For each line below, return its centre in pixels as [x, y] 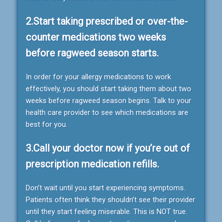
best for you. [47, 124]
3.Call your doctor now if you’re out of [108, 148]
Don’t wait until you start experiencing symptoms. [106, 188]
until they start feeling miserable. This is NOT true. [107, 211]
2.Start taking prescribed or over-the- [107, 21]
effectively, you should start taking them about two [109, 88]
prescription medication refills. [92, 164]
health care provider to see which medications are [107, 112]
